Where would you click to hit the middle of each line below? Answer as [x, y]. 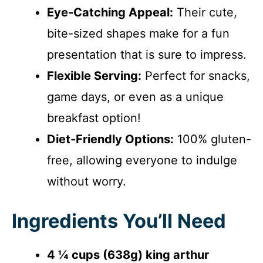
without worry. [87, 181]
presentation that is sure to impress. [147, 54]
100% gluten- [213, 139]
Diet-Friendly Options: [110, 139]
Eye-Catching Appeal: [110, 12]
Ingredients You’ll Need [119, 221]
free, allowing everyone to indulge [142, 160]
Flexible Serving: [94, 75]
